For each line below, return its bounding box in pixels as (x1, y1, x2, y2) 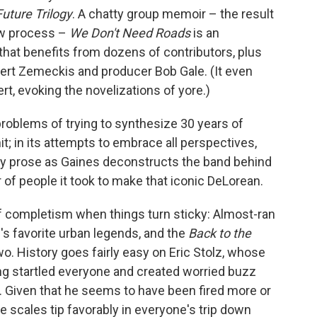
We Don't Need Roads (69, 25, 193, 40)
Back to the (188, 226, 251, 241)
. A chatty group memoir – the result (72, 6, 274, 21)
